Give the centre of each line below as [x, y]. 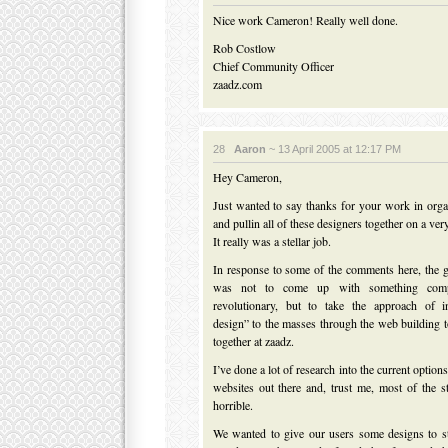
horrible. [232, 405]
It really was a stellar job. [271, 241]
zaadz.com [237, 84]
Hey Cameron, [247, 177]
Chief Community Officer [273, 66]
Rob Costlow [244, 48]
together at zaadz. [253, 341]
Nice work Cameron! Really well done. [305, 20]
